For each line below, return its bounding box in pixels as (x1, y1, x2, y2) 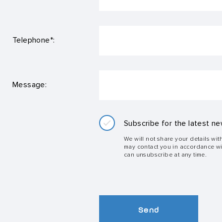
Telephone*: (12, 36, 55, 45)
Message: (12, 80, 47, 89)
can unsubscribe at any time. (124, 151, 207, 158)
